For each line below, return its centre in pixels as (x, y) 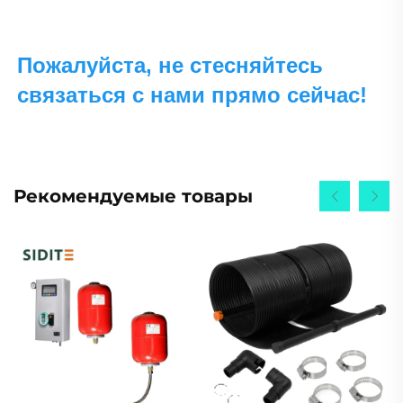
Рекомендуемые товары (133, 196)
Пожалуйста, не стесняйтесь (170, 65)
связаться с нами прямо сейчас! (195, 94)
